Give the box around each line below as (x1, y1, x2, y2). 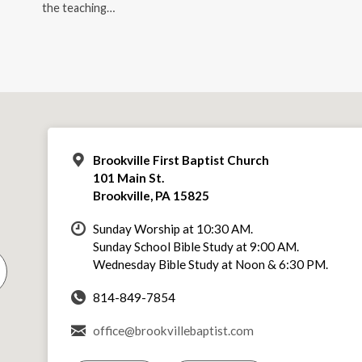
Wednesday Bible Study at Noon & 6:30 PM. (92, 256, 328, 271)
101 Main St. (92, 170, 164, 185)
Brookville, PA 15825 (92, 187, 209, 203)
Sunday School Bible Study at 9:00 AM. (92, 238, 299, 254)
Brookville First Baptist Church (92, 152, 269, 167)
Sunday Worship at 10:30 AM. (92, 221, 253, 236)
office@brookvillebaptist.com (92, 322, 254, 338)
